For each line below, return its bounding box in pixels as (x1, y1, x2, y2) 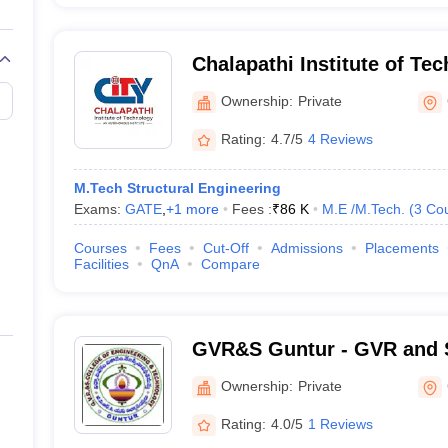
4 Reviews (307, 130, 373, 147)
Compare (200, 256, 260, 272)
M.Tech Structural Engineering (73, 180, 281, 196)
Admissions (270, 240, 343, 256)
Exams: (73, 201, 125, 217)
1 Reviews (307, 415, 373, 432)
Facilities (73, 256, 129, 272)
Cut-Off (202, 240, 249, 256)
